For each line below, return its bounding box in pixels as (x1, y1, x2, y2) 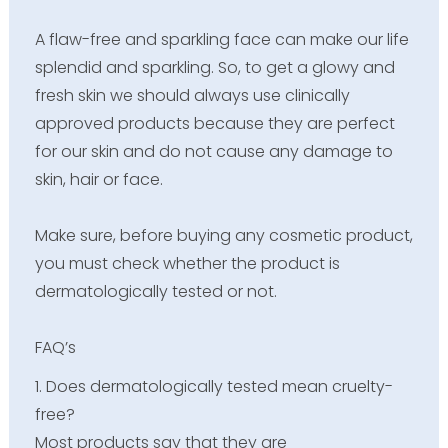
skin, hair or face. (34, 168, 163, 192)
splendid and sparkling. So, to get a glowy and (34, 56, 395, 80)
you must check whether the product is (34, 252, 340, 276)
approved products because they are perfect (34, 112, 395, 136)
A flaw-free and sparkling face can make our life (34, 28, 409, 52)
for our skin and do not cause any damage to (34, 140, 393, 164)
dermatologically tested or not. (34, 280, 277, 304)
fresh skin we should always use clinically (34, 84, 350, 108)
